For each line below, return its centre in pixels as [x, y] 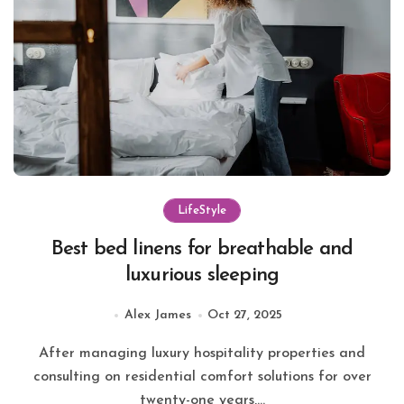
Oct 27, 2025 [244, 316]
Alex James [157, 316]
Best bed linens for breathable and [202, 250]
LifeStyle [202, 211]
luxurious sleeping [202, 276]
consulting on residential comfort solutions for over [202, 377]
